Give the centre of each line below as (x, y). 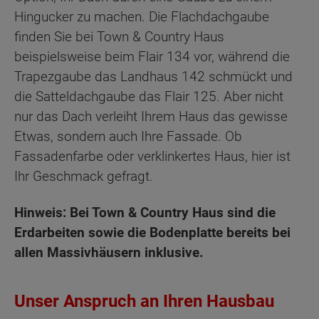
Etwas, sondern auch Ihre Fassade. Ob (128, 137)
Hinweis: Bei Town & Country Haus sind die (145, 212)
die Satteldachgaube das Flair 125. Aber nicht (149, 97)
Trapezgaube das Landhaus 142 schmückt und (153, 77)
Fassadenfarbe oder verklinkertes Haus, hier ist (152, 157)
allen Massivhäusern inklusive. (109, 252)
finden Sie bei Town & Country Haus (119, 37)
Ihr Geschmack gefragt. (84, 177)
